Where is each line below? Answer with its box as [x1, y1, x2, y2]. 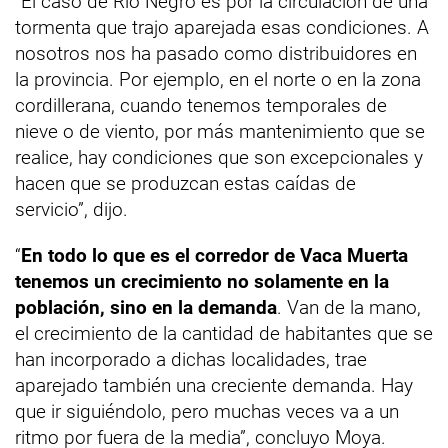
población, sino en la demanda [15, 296, 277, 319]
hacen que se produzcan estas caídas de [15, 172, 356, 195]
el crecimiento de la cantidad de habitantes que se [15, 322, 433, 345]
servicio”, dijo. [15, 198, 128, 221]
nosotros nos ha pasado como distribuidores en [15, 42, 417, 65]
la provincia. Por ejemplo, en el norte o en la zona [15, 68, 421, 91]
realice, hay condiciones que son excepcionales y [15, 146, 423, 169]
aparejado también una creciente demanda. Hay [15, 374, 413, 397]
